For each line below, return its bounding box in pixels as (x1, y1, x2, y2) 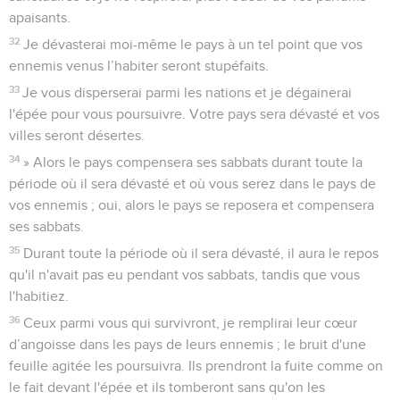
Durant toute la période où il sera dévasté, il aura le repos (23, 246, 379, 261)
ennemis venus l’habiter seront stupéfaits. (9, 58, 269, 73)
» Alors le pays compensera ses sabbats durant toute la (23, 154, 363, 170)
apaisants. (9, 10, 71, 25)
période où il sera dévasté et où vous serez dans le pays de (9, 176, 376, 191)
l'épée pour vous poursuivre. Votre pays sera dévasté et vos (9, 106, 379, 121)
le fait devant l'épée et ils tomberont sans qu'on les (9, 379, 325, 395)
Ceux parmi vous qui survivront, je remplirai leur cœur (23, 315, 358, 330)
